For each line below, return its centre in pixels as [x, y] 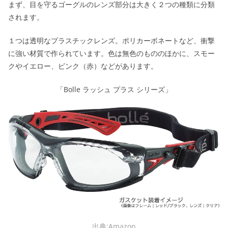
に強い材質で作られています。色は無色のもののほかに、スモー [111, 53]
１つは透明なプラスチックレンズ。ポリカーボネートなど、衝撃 [111, 41]
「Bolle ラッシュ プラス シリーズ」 [114, 90]
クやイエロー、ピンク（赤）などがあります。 [83, 66]
